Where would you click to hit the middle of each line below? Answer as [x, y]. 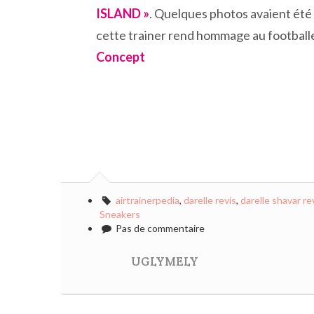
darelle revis [210, 200]
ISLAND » [123, 13]
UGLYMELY [165, 261]
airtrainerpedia [147, 200]
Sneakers [120, 214]
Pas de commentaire [159, 228]
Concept [121, 57]
